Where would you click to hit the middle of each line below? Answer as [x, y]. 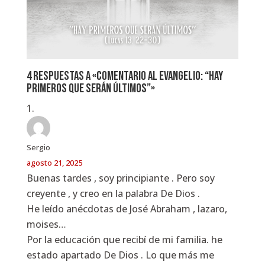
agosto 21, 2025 [54, 162]
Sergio [38, 147]
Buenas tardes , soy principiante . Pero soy [120, 178]
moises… [46, 224]
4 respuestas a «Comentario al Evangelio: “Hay [125, 76]
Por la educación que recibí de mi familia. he [124, 239]
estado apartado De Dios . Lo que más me [120, 255]
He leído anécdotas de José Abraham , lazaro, [127, 209]
